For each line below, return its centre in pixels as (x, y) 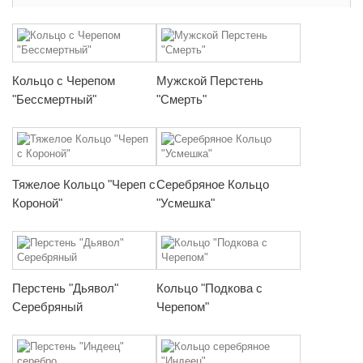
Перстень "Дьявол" (65, 288)
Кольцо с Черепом (64, 80)
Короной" (37, 203)
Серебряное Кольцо (213, 184)
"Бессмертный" (54, 99)
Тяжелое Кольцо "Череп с (84, 184)
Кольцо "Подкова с (209, 288)
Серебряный (47, 306)
